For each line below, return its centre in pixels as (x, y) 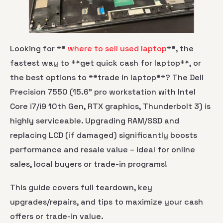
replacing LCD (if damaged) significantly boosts (104, 135)
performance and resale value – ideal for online (103, 150)
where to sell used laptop (116, 49)
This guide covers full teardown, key (81, 187)
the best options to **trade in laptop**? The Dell (107, 78)
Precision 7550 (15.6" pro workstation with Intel (103, 92)
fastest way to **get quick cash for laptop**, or (106, 63)
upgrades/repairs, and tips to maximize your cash (107, 202)
